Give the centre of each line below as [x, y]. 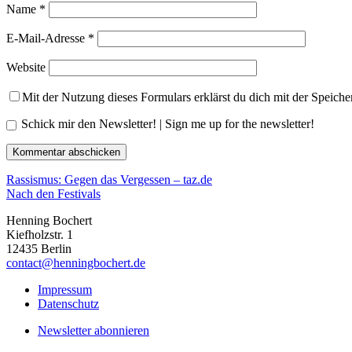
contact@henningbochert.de [76, 263]
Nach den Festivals [53, 194]
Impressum [65, 290]
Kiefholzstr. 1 [40, 235]
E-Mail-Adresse [47, 38]
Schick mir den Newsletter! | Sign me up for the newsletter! [168, 124]
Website [26, 68]
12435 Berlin [39, 249]
